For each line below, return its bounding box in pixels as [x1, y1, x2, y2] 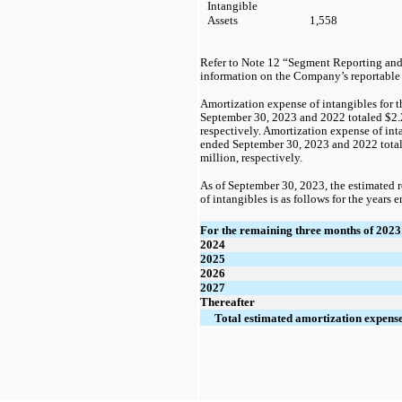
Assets [207, 13, 238, 27]
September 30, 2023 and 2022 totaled [200, 110, 385, 124]
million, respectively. [200, 151, 308, 164]
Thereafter [200, 294, 255, 309]
